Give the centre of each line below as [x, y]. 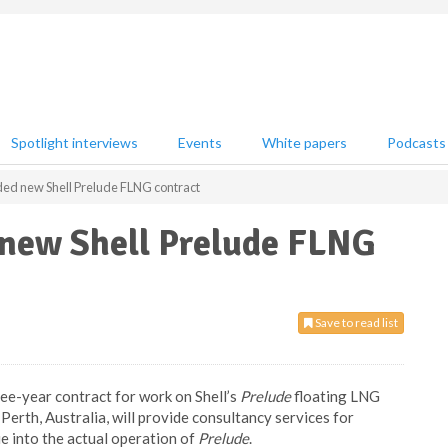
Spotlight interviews [74, 142]
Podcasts [416, 142]
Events [200, 142]
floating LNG [335, 396]
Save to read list [355, 322]
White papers [304, 142]
